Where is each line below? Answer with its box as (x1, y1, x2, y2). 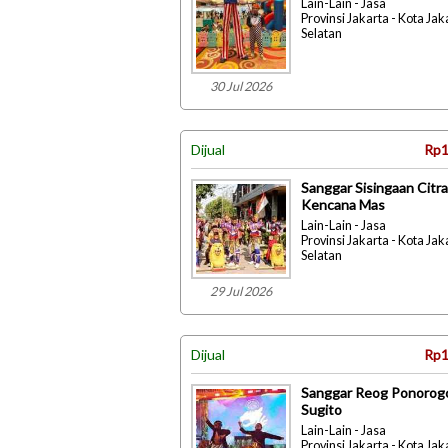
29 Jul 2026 (210, 284, 272, 299)
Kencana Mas (301, 196, 385, 213)
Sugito (301, 401, 342, 418)
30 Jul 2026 (210, 79, 272, 94)
